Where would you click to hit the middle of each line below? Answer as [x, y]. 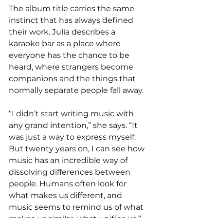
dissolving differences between [71, 172]
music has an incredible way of [69, 160]
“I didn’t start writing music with [72, 113]
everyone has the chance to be [70, 55]
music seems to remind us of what [77, 207]
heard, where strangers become [72, 67]
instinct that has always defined [72, 20]
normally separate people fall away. [76, 90]
